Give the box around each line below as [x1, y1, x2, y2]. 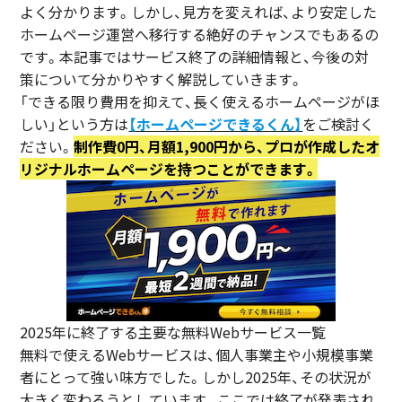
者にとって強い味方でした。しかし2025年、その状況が [20, 365, 372, 388]
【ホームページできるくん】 [128, 112, 303, 135]
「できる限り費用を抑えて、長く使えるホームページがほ [20, 90, 380, 112]
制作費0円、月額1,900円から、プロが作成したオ [74, 135, 380, 157]
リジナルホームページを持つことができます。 [20, 157, 319, 179]
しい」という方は [20, 112, 129, 135]
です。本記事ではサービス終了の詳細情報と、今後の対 [20, 45, 370, 67]
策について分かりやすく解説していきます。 [20, 67, 304, 90]
